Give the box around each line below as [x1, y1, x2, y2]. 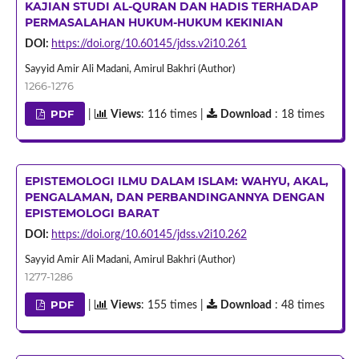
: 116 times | [141, 108, 208, 120]
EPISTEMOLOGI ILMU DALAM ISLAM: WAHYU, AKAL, [24, 173, 329, 188]
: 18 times [272, 108, 325, 120]
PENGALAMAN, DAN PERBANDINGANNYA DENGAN [24, 189, 325, 204]
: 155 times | [141, 299, 208, 311]
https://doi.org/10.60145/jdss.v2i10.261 [50, 38, 247, 50]
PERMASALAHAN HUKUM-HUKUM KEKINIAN [24, 14, 283, 30]
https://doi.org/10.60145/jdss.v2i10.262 [50, 228, 247, 240]
